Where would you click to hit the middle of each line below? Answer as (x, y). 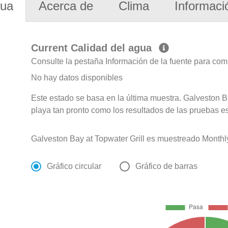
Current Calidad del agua (93, 48)
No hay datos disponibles (77, 78)
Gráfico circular (74, 166)
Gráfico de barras (167, 166)
